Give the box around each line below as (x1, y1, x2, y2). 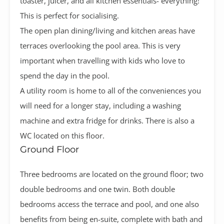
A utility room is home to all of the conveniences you (20, 85, 201, 95)
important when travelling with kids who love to (20, 55, 185, 65)
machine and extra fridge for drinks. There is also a (20, 115, 194, 125)
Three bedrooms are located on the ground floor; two (20, 168, 203, 179)
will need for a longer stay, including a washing (20, 100, 181, 110)
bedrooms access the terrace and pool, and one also (20, 198, 199, 209)
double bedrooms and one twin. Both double (20, 183, 175, 194)
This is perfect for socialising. (20, 10, 119, 20)
